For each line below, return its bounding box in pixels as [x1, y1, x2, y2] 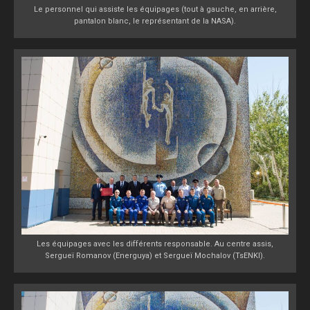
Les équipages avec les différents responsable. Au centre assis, [37, 239, 273, 249]
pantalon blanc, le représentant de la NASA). [74, 16, 236, 26]
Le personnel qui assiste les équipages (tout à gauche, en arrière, [33, 4, 277, 14]
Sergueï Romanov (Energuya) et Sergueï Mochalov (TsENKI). [45, 251, 265, 261]
